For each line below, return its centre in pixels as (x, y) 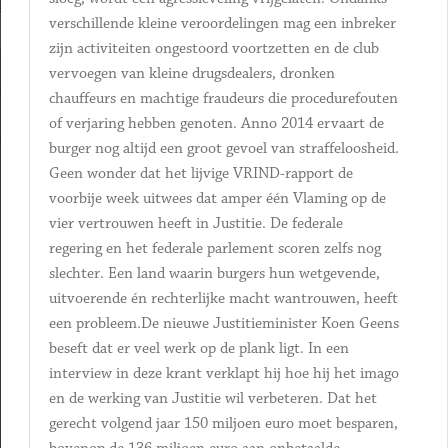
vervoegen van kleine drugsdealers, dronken (191, 73)
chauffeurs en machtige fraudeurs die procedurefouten (223, 98)
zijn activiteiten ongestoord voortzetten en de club (213, 48)
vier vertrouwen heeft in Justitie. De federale (195, 223)
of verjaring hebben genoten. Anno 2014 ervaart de (216, 123)
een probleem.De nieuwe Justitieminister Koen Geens (223, 323)
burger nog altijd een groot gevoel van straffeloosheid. (223, 148)
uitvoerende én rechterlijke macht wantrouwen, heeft (223, 298)
